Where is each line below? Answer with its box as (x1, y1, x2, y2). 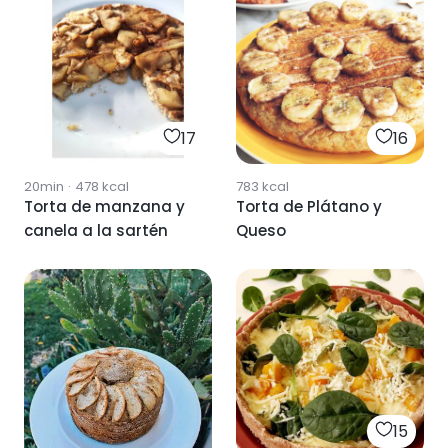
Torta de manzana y (24, 196, 185, 218)
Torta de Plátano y (236, 196, 382, 218)
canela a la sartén (24, 220, 168, 242)
